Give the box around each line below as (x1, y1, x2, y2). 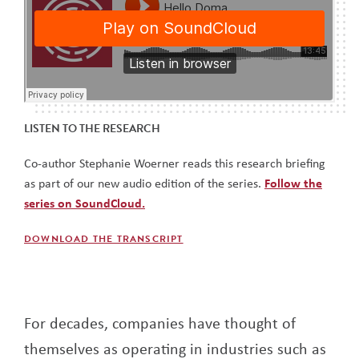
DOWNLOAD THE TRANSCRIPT (24, 231, 184, 246)
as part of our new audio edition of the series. (24, 173, 264, 192)
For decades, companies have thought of (24, 311, 296, 333)
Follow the (264, 173, 322, 192)
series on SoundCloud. (24, 193, 145, 212)
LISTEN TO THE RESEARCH (24, 119, 160, 137)
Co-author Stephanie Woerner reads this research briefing (24, 153, 325, 171)
